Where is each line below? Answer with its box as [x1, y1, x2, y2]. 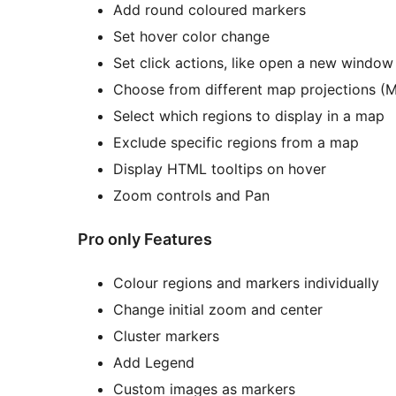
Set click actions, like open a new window [113, 53, 393, 72]
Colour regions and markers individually [113, 273, 379, 292]
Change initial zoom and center [113, 300, 323, 318]
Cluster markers [113, 326, 219, 345]
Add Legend [113, 353, 194, 371]
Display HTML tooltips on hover [113, 159, 326, 178]
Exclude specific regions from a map [113, 133, 359, 151]
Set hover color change [113, 27, 270, 45]
